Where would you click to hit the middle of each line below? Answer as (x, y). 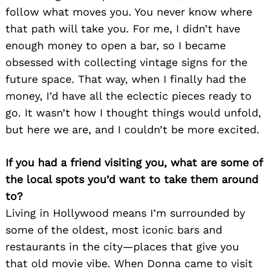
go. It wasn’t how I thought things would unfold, (133, 113)
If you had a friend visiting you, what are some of (134, 163)
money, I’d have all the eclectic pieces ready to (128, 96)
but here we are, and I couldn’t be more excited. (132, 130)
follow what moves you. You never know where (129, 12)
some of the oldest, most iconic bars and (114, 230)
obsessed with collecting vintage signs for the (126, 62)
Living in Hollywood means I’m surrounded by (125, 213)
